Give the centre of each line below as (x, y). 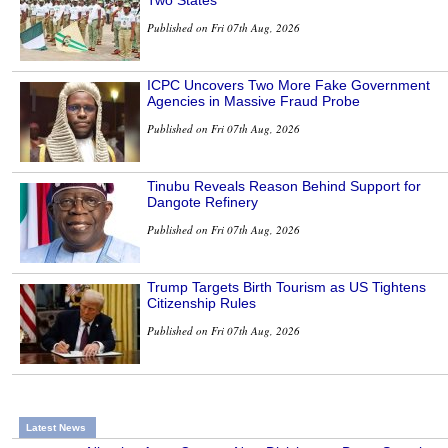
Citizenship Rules (201, 302)
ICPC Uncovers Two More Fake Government (288, 84)
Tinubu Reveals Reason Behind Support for (284, 185)
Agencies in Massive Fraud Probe (253, 100)
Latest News (56, 427)
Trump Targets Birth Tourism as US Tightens (286, 286)
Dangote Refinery (202, 201)
